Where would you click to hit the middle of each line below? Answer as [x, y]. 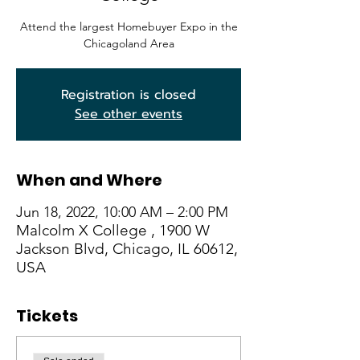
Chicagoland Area [129, 43]
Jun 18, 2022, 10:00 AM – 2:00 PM [122, 212]
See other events [129, 114]
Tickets [47, 316]
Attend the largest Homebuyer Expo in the [129, 27]
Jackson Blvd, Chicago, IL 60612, [127, 249]
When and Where [89, 180]
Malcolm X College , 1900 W [113, 230]
